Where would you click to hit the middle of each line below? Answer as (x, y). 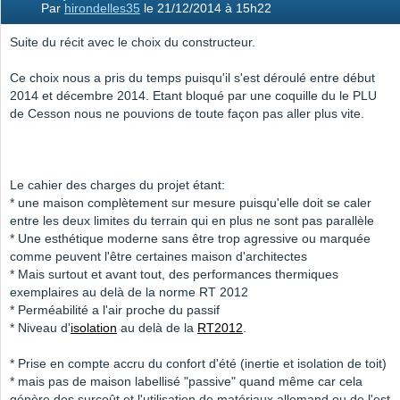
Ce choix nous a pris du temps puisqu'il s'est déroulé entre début (192, 78)
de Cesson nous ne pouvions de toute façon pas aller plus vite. (187, 114)
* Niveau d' (40, 328)
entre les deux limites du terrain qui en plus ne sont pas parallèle (192, 221)
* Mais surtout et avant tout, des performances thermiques (174, 275)
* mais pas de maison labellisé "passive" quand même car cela (186, 382)
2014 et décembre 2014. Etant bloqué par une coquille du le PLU (193, 96)
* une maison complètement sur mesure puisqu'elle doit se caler (191, 203)
